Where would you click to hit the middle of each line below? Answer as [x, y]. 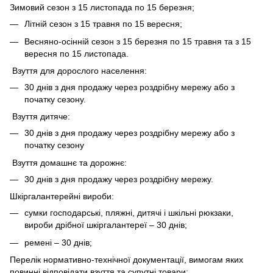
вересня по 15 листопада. [76, 53]
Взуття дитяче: [40, 117]
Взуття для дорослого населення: [78, 70]
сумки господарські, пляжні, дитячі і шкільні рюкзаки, [129, 213]
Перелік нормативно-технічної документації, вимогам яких [126, 259]
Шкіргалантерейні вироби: [62, 197]
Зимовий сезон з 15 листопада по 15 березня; [102, 8]
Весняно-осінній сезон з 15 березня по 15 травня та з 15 [138, 41]
